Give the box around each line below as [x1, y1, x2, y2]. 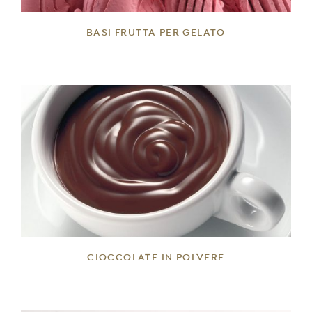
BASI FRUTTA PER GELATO [86, 26, 226, 37]
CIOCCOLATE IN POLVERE [87, 251, 225, 262]
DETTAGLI [132, 157, 180, 169]
